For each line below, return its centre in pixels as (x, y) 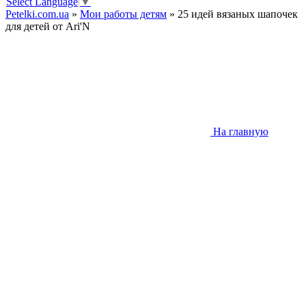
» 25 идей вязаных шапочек (232, 14)
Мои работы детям (123, 14)
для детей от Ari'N (48, 27)
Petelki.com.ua (37, 14)
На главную (241, 132)
